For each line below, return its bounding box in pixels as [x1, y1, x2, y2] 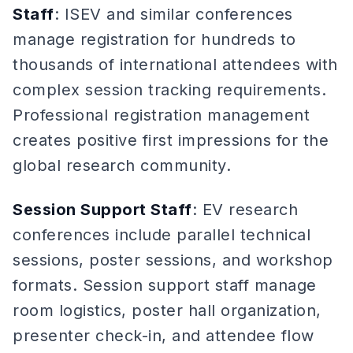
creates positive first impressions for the [13, 131, 329, 150]
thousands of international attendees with [13, 55, 338, 74]
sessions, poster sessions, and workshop [13, 251, 333, 269]
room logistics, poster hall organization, [13, 301, 321, 320]
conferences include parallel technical [13, 225, 310, 244]
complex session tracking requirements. [13, 80, 326, 99]
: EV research [191, 200, 298, 219]
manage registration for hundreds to [13, 30, 296, 49]
